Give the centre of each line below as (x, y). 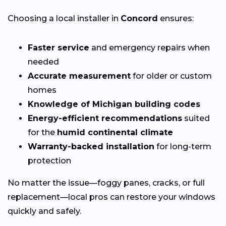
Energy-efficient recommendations (105, 118)
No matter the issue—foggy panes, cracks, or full (106, 183)
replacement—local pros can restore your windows (111, 197)
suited (196, 118)
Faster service (59, 47)
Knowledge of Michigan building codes (114, 104)
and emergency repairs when (150, 47)
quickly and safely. (44, 211)
